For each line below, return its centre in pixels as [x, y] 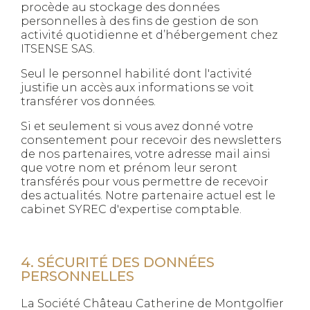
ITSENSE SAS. [58, 49]
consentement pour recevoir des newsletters [151, 140]
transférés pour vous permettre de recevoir [145, 182]
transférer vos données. [88, 101]
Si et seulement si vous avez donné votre [137, 126]
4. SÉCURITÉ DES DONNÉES [118, 262]
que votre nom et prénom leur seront [129, 168]
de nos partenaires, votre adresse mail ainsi [146, 154]
